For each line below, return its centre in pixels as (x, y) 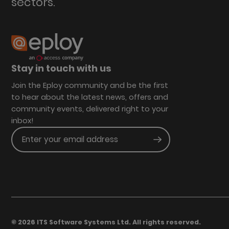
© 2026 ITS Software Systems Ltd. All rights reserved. (106, 222)
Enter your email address (70, 139)
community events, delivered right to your (89, 109)
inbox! (22, 120)
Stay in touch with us (61, 68)
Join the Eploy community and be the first (89, 85)
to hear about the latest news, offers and (89, 97)
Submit (173, 143)
